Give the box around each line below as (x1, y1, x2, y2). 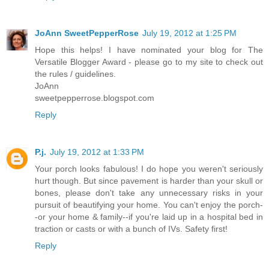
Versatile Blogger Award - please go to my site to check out (35, 56, 263, 67)
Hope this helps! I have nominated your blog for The (35, 44, 263, 55)
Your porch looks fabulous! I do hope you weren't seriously (35, 163, 263, 174)
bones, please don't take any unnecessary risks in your (35, 187, 263, 198)
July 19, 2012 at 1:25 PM (142, 28, 237, 38)
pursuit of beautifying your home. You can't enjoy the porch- (35, 199, 263, 210)
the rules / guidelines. (35, 68, 116, 79)
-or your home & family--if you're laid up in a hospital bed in (35, 211, 263, 222)
